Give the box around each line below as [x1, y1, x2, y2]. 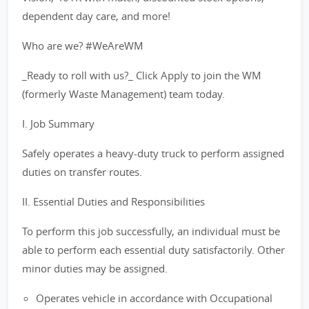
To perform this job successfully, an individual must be [22, 224, 280, 238]
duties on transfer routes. [22, 165, 142, 179]
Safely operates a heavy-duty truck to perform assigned [22, 146, 284, 160]
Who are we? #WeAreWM [22, 39, 143, 52]
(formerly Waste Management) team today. [22, 87, 225, 101]
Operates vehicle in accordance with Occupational [36, 291, 272, 305]
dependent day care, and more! [22, 9, 170, 23]
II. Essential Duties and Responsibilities [22, 195, 205, 208]
